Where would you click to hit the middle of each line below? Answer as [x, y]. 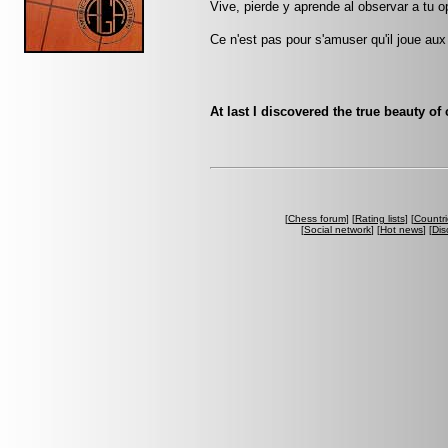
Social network [337, 229]
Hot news [401, 229]
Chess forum [316, 218]
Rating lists [379, 218]
